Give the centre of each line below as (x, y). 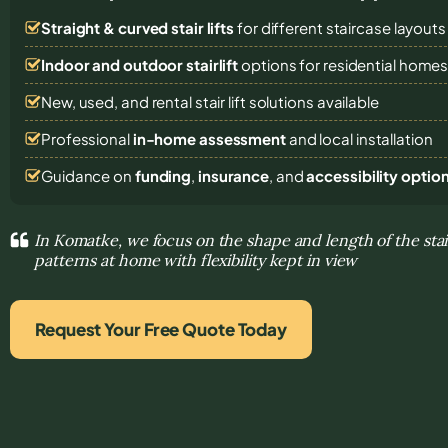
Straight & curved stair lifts (138, 27)
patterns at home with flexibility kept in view (196, 259)
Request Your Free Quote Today (161, 328)
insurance (233, 175)
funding (163, 175)
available (347, 101)
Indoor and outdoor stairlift (140, 64)
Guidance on (88, 175)
